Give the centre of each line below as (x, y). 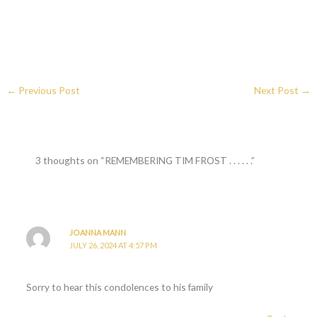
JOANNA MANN (98, 233)
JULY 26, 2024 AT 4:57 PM (114, 246)
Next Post (277, 90)
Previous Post (48, 90)
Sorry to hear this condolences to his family (119, 287)
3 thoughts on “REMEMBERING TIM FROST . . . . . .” (145, 161)
